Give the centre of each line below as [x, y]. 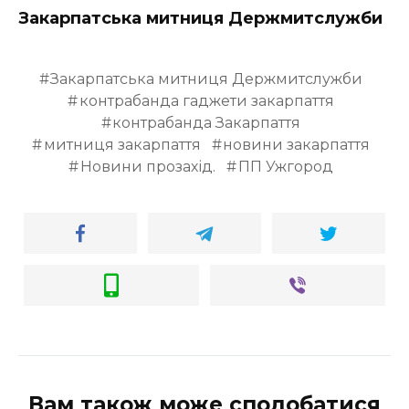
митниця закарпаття [122, 145]
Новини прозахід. [148, 167]
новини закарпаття [297, 145]
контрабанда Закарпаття [207, 123]
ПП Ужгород [285, 167]
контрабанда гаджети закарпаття [206, 101]
